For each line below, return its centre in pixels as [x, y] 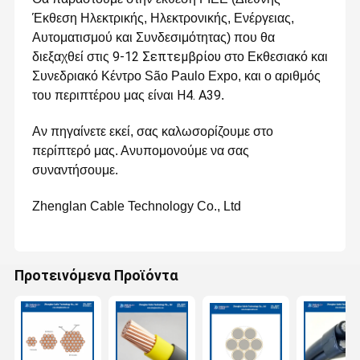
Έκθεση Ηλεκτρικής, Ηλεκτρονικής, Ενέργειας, [163, 18]
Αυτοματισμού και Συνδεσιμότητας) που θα [153, 38]
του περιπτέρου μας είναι [104, 96]
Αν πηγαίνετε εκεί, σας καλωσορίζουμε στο [152, 132]
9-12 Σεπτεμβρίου [168, 57]
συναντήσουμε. [75, 170]
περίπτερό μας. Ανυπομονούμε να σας [140, 151]
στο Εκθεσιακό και [276, 57]
